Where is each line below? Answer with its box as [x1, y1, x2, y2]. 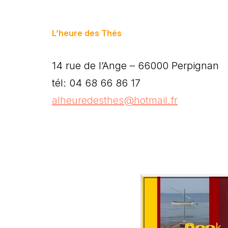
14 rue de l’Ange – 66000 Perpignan [52, 59, 219, 72]
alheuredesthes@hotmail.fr [52, 94, 178, 106]
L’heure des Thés [52, 27, 122, 38]
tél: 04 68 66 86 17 [52, 76, 140, 89]
